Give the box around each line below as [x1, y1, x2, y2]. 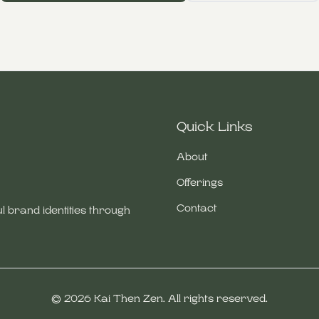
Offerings [177, 177, 223, 188]
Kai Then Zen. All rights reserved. [91, 293, 268, 304]
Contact [177, 202, 217, 214]
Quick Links [177, 120, 253, 134]
